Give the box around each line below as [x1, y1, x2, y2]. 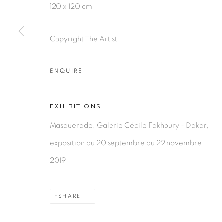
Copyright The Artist [50, 35, 117, 43]
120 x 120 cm [50, 3, 92, 10]
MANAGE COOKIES [114, 43, 180, 49]
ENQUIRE [50, 68, 83, 74]
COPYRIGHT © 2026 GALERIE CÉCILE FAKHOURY [45, 60, 213, 66]
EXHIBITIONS [50, 102, 101, 110]
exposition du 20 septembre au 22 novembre [50, 139, 202, 147]
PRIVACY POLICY [45, 43, 103, 49]
